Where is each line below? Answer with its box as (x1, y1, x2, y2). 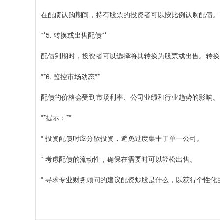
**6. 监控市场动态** (41, 71, 100, 81)
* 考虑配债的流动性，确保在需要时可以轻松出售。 (41, 154, 196, 164)
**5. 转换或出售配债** (41, 30, 107, 40)
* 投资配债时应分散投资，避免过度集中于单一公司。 (41, 133, 203, 143)
